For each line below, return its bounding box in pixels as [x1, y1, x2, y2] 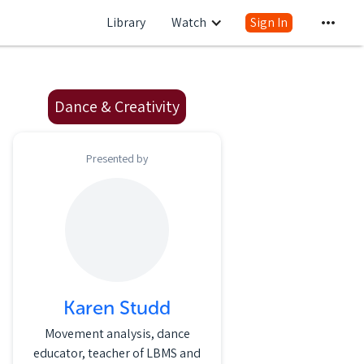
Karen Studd [63, 296, 171, 319]
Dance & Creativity [54, 96, 180, 117]
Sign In [250, 14, 288, 31]
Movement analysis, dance [44, 325, 190, 342]
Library [106, 14, 145, 31]
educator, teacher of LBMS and [33, 344, 201, 362]
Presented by [86, 151, 148, 166]
